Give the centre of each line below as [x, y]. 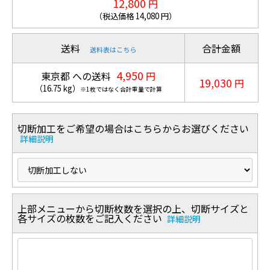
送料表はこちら [113, 49]
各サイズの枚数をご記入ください [92, 218]
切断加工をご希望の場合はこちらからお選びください [133, 128]
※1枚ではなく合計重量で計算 [121, 89]
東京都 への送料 [77, 76]
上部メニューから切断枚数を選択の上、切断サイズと [133, 208]
